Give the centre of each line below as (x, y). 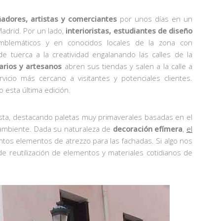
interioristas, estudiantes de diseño (129, 30)
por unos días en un (155, 18)
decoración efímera (148, 129)
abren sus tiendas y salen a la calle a (127, 66)
